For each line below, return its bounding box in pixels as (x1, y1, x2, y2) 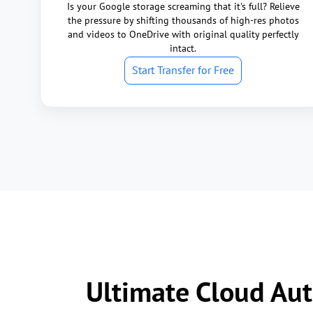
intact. (170, 42, 196, 54)
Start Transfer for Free (132, 63, 234, 77)
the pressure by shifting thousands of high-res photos (67, 14, 299, 27)
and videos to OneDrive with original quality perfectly (67, 28, 299, 41)
